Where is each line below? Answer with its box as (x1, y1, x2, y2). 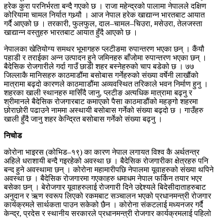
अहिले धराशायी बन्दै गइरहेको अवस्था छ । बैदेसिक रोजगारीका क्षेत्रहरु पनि (4, 156, 208, 165)
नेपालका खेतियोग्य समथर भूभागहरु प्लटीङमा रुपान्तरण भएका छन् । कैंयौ (4, 44, 204, 53)
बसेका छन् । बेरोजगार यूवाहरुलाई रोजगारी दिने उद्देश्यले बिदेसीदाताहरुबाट (4, 182, 206, 191)
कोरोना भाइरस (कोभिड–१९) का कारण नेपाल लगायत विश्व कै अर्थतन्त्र (4, 147, 200, 156)
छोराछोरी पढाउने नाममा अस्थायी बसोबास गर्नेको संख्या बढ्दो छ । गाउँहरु (4, 106, 203, 114)
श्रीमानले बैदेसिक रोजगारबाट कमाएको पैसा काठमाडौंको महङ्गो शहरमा (4, 97, 198, 106)
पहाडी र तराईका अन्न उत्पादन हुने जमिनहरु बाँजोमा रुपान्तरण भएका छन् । (4, 53, 207, 62)
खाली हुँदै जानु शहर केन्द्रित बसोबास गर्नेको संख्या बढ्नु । (4, 114, 163, 123)
